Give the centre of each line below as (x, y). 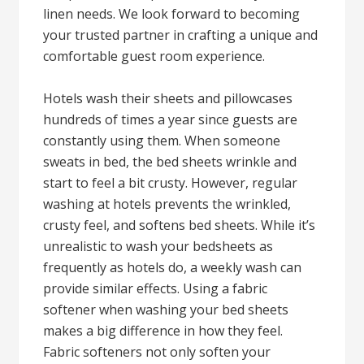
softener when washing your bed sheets (166, 310)
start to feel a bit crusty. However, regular (171, 183)
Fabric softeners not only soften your (157, 352)
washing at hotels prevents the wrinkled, (167, 204)
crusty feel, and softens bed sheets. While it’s (180, 225)
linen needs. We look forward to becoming (172, 14)
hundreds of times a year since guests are (171, 119)
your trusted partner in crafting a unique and (181, 35)
